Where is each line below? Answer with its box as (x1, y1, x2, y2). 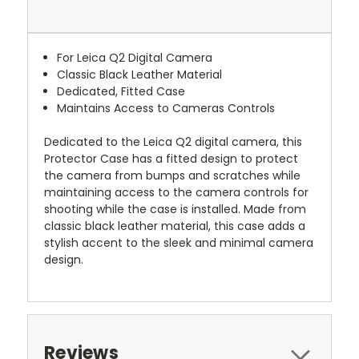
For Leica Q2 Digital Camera (57, 50, 213, 66)
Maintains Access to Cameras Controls (57, 100, 276, 116)
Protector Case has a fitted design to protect (44, 151, 298, 167)
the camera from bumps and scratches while (44, 167, 301, 184)
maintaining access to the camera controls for (44, 184, 309, 200)
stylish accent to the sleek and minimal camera (44, 235, 313, 251)
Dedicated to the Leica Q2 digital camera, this (44, 134, 302, 150)
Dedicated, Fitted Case (57, 83, 186, 99)
